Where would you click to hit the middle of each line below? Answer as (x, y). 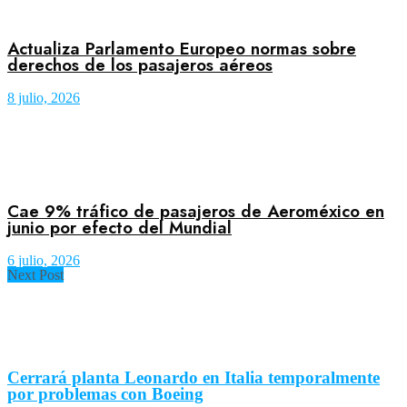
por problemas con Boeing (105, 394)
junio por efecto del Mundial (119, 227)
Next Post (35, 274)
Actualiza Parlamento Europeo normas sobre (182, 49)
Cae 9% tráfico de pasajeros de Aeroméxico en (196, 211)
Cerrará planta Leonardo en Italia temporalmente (194, 378)
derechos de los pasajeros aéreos (140, 65)
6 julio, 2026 (44, 260)
